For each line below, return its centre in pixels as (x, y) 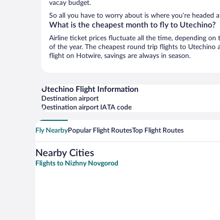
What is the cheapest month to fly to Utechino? (132, 25)
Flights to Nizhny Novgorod (77, 164)
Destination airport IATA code (86, 108)
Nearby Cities (65, 153)
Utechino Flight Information (90, 89)
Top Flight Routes (158, 131)
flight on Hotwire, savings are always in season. (120, 56)
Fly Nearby (52, 131)
